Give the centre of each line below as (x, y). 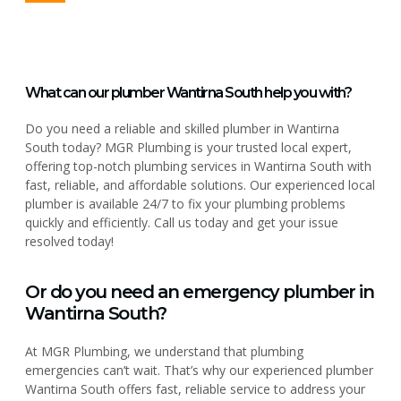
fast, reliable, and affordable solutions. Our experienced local (200, 184)
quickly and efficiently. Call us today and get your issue (182, 222)
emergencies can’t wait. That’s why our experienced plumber (199, 371)
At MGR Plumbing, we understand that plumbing (164, 352)
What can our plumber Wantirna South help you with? (188, 92)
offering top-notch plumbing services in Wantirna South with (198, 166)
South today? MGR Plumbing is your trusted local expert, (188, 147)
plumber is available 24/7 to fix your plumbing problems (185, 203)
